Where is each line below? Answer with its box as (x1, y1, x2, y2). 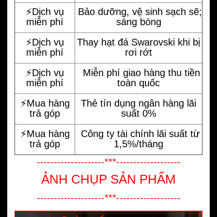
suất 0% (121, 108, 156, 119)
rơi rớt (125, 47, 152, 58)
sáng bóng (116, 16, 161, 28)
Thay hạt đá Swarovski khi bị (77, 37, 200, 48)
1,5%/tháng (114, 139, 163, 150)
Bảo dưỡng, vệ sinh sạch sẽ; (75, 6, 202, 17)
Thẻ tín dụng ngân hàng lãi (81, 98, 196, 109)
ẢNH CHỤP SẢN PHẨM (41, 172, 176, 187)
